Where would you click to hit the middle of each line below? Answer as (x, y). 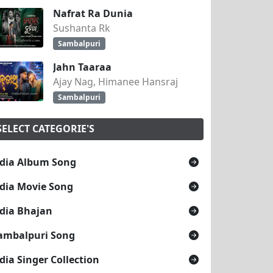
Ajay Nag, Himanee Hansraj (115, 81)
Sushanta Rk (82, 28)
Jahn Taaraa (82, 67)
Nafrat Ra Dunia (93, 13)
